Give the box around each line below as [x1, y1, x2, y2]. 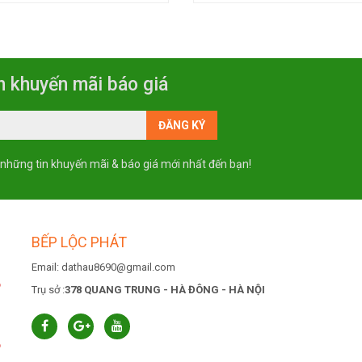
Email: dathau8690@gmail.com [32, 261, 175, 273]
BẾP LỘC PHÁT [32, 234, 127, 250]
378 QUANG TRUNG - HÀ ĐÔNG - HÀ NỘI [65, 284, 265, 296]
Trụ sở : [32, 284, 65, 296]
